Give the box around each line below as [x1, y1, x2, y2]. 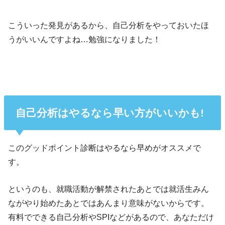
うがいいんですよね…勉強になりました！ [8, 35, 161, 44]
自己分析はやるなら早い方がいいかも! [15, 106, 204, 119]
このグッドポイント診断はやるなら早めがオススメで [8, 143, 201, 152]
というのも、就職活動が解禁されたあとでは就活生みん [8, 184, 209, 193]
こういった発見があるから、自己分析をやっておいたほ [8, 21, 209, 30]
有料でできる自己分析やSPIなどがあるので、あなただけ [8, 212, 214, 221]
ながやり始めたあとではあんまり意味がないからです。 [8, 198, 209, 207]
